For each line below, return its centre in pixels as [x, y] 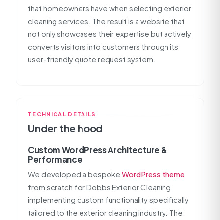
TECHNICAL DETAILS [62, 114]
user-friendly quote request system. [92, 59]
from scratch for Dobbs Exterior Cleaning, [100, 187]
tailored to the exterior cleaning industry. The [105, 212]
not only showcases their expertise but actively [110, 34]
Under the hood [66, 128]
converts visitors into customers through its [103, 46]
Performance [55, 159]
